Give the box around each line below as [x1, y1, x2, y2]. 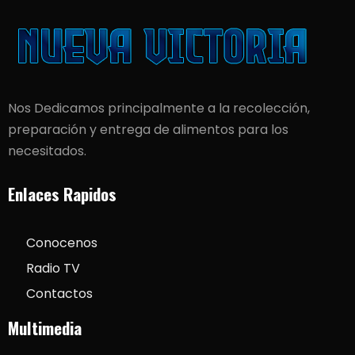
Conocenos [25, 234, 97, 253]
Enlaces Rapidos [8, 181, 116, 207]
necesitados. [8, 142, 86, 161]
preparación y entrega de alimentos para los [8, 120, 288, 139]
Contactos [25, 284, 93, 303]
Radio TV [25, 259, 80, 278]
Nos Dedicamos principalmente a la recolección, [8, 99, 310, 118]
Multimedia [8, 315, 82, 341]
